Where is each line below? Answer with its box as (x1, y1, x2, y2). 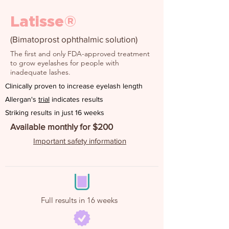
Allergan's (5, 95, 38, 103)
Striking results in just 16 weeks (5, 108, 104, 117)
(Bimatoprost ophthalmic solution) (10, 34, 138, 44)
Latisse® (10, 13, 77, 29)
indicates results (50, 95, 103, 103)
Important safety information (33, 136, 126, 145)
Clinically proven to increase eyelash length (5, 82, 143, 90)
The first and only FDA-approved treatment (10, 49, 150, 58)
